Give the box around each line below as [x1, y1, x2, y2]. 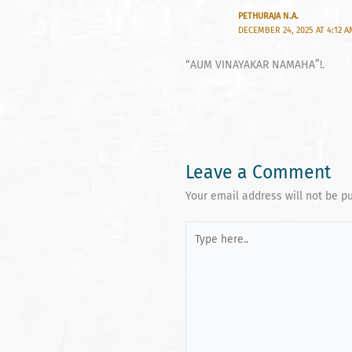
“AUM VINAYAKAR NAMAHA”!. [185, 57, 324, 71]
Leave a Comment [185, 160, 331, 183]
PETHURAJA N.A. [238, 10, 299, 21]
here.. [185, 240, 212, 255]
